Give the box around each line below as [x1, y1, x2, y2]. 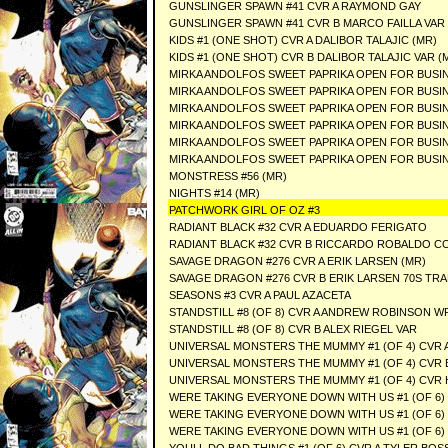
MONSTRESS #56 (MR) [169, 170, 287, 182]
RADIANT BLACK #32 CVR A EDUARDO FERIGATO [169, 221, 427, 233]
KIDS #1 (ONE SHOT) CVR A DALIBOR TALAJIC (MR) [169, 34, 437, 46]
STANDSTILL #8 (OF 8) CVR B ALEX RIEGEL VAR [169, 323, 417, 335]
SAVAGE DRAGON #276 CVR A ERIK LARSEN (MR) [169, 255, 426, 267]
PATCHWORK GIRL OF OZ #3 [169, 204, 320, 216]
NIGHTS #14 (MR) [169, 187, 260, 199]
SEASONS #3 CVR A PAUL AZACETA [169, 289, 351, 301]
